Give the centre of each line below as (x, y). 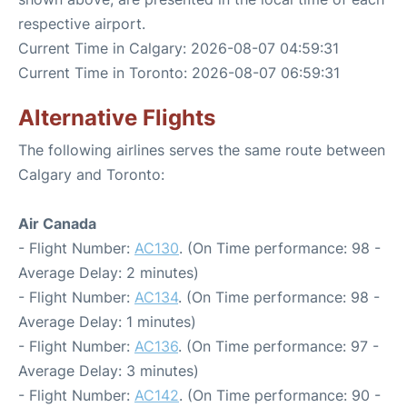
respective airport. (82, 24)
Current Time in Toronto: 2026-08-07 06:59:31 (179, 73)
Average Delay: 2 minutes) (109, 273)
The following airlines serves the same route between (202, 150)
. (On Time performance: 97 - (278, 347)
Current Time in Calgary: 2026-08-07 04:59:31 (179, 49)
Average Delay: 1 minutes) (107, 322)
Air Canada (57, 224)
